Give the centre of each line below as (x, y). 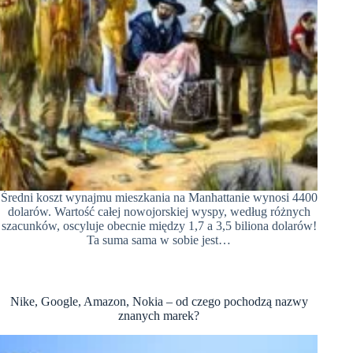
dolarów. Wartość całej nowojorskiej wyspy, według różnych (159, 211)
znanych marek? (159, 315)
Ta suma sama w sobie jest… (159, 240)
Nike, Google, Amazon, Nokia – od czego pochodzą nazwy (159, 301)
